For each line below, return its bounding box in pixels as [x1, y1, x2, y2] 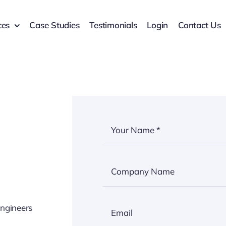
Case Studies [29, 20, 80, 30]
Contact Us [178, 20, 221, 30]
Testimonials [89, 20, 137, 30]
